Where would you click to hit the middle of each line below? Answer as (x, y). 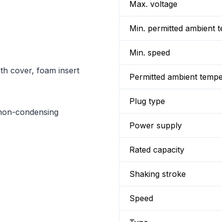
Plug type (147, 101)
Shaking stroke (158, 174)
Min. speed (150, 53)
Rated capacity (157, 150)
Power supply (156, 125)
